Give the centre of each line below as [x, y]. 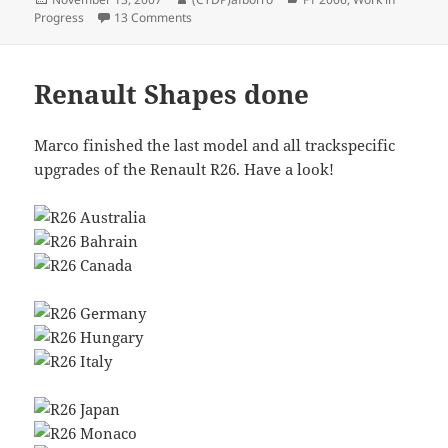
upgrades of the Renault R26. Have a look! [184, 168]
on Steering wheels [244, 17]
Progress [59, 18]
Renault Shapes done [172, 93]
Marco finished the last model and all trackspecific [215, 144]
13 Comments [153, 18]
